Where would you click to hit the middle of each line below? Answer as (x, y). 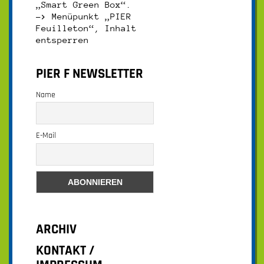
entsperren (62, 39)
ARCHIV (56, 230)
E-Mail (46, 136)
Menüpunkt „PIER (89, 16)
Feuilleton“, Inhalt (86, 28)
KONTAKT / (65, 251)
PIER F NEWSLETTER (90, 74)
